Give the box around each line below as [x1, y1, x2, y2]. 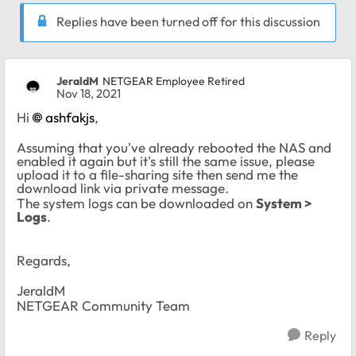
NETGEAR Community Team [17, 297, 190, 315]
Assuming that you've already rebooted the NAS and [17, 139, 331, 157]
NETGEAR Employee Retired [103, 73, 245, 88]
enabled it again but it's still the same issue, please [17, 153, 315, 170]
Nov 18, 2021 [56, 86, 121, 102]
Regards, [17, 252, 74, 269]
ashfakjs [45, 109, 95, 126]
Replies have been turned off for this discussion [56, 13, 320, 29]
